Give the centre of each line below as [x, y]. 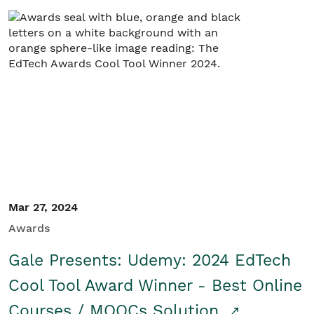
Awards [29, 228]
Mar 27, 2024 [43, 207]
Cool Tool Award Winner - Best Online [155, 286]
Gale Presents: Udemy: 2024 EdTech [150, 260]
